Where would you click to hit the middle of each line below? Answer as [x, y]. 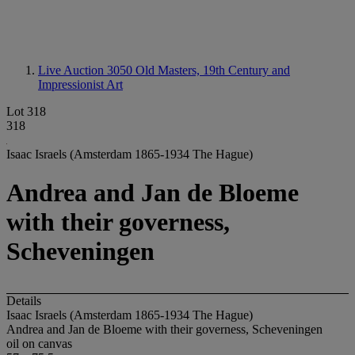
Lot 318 [26, 111]
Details [24, 300]
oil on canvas [39, 343]
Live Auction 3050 [87, 70]
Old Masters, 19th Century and [213, 70]
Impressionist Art [80, 84]
